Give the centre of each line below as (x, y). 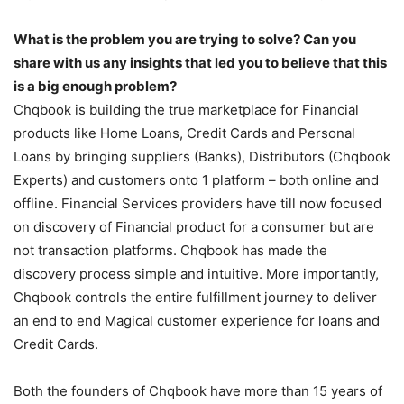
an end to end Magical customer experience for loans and (197, 320)
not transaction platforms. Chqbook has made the (170, 250)
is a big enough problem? (95, 86)
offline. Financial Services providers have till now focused (197, 203)
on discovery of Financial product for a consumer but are (194, 226)
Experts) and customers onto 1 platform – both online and (196, 179)
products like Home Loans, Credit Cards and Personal (184, 133)
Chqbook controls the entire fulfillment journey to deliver (195, 297)
